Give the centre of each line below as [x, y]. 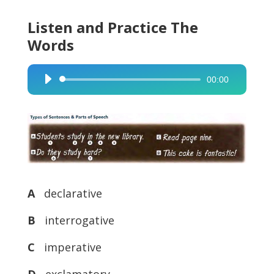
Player [49, 98]
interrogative [76, 220]
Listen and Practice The [113, 27]
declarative [70, 193]
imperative [69, 247]
